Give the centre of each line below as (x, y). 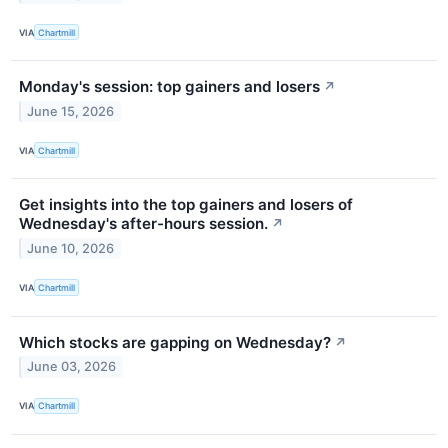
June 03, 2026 (72, 367)
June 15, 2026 (71, 112)
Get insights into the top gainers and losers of (186, 205)
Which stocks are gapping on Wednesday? (175, 342)
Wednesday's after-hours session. (143, 224)
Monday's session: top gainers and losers (169, 87)
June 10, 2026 (71, 249)
